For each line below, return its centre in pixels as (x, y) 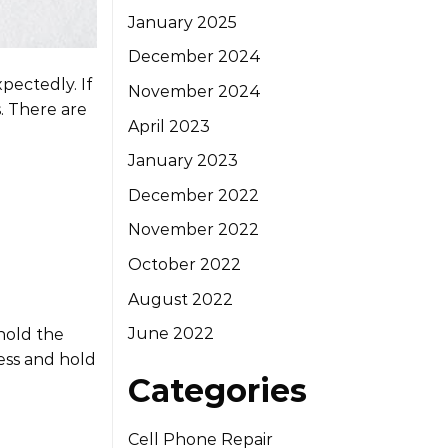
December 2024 (194, 57)
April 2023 (169, 126)
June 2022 (171, 334)
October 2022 (184, 264)
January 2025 (182, 22)
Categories (217, 391)
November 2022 (193, 230)
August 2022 (180, 299)
